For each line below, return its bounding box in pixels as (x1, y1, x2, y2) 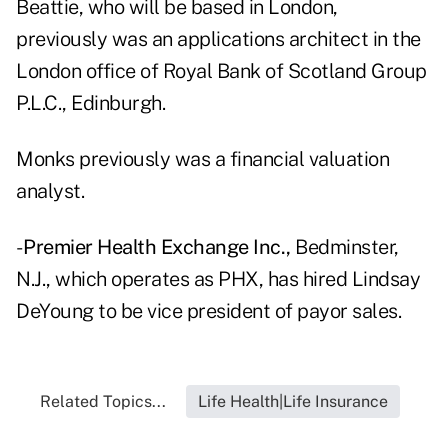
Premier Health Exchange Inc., (23, 235, 291, 260)
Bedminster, (290, 235, 399, 260)
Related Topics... (40, 392, 166, 412)
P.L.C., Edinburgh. (16, 91, 165, 116)
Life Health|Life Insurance (198, 392, 388, 412)
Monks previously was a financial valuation (16, 147, 389, 172)
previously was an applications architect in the (16, 27, 421, 52)
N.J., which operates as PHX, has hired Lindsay (16, 267, 420, 292)
